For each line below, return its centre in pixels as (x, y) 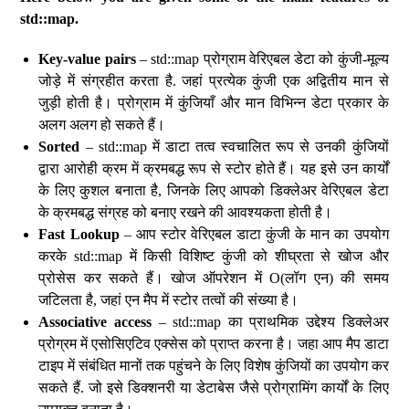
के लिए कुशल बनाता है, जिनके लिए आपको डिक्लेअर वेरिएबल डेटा (214, 190)
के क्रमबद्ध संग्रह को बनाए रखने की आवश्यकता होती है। (186, 212)
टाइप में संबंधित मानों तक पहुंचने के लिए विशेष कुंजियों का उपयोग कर (214, 366)
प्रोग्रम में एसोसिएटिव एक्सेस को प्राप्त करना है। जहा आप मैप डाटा (214, 344)
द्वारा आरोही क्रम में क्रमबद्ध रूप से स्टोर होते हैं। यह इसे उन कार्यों (214, 168)
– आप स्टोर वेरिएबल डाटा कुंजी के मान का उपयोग (254, 234)
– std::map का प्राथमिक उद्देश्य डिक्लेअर (270, 322)
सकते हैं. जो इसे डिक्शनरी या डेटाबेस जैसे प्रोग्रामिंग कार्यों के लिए (214, 388)
